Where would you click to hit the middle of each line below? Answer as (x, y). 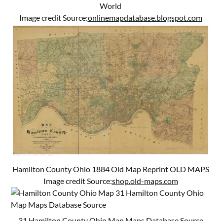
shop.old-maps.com (145, 181)
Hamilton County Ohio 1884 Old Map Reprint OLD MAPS (110, 169)
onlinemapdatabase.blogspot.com (145, 17)
